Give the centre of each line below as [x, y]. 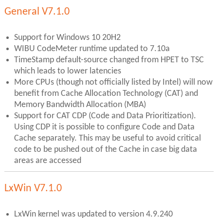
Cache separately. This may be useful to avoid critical [107, 138]
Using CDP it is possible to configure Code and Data [104, 127]
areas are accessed [47, 161]
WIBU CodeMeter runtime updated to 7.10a [92, 49]
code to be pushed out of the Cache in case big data [105, 149]
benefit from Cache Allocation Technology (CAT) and [106, 93]
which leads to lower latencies [67, 71]
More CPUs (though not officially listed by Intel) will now [113, 82]
